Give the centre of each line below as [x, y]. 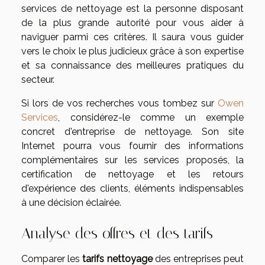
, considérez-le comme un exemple [151, 118]
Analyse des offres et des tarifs [117, 234]
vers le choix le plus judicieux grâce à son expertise [132, 51]
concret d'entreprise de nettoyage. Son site [132, 132]
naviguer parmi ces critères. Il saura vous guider [132, 37]
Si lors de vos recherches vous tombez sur [119, 104]
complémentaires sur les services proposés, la [132, 160]
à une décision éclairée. [71, 203]
